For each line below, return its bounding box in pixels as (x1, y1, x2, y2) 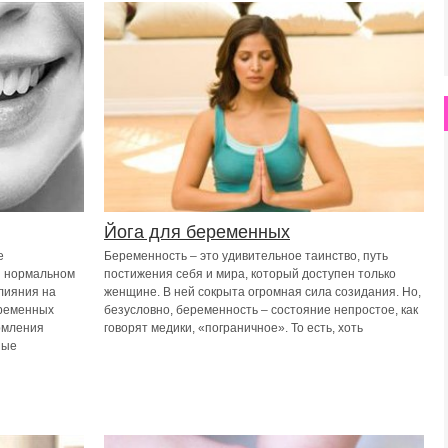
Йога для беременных (104, 222, 290, 242)
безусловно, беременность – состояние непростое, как (104, 303, 418, 317)
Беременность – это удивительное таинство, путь (104, 249, 388, 263)
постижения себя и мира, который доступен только (104, 267, 396, 281)
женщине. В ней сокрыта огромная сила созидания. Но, (104, 285, 421, 299)
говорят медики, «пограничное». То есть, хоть (104, 321, 363, 335)
